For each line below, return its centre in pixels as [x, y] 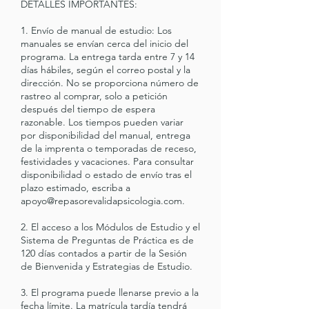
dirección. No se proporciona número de [110, 83]
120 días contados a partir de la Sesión [104, 253]
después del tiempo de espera [88, 109]
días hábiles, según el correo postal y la [106, 70]
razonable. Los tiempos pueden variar [102, 122]
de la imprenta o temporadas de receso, [109, 148]
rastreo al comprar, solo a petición [94, 96]
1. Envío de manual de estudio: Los [96, 30]
